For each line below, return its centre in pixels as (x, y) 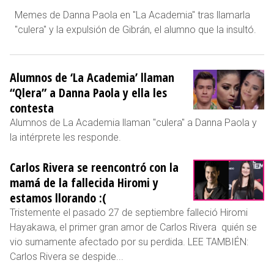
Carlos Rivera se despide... (67, 256)
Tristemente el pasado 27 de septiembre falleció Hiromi (129, 212)
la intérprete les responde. (65, 137)
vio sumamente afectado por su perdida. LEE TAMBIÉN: (129, 242)
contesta (32, 108)
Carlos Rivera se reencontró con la (94, 167)
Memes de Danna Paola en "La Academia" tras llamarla (132, 15)
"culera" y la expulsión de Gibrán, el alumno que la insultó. (135, 29)
